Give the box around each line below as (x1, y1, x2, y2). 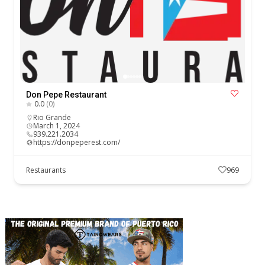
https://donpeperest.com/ (33, 137, 121, 147)
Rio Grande (33, 112, 72, 122)
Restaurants (26, 164, 66, 175)
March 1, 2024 (33, 120, 80, 131)
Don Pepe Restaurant (26, 89, 107, 99)
